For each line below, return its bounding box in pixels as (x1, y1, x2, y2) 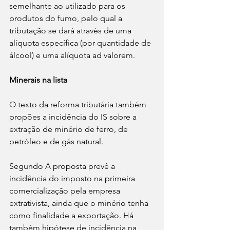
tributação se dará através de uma (9, 26, 133, 36)
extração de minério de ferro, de (9, 124, 130, 135)
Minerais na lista (9, 75, 67, 85)
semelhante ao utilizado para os (9, 1, 127, 11)
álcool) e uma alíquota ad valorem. (9, 50, 135, 61)
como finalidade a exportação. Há (9, 210, 136, 221)
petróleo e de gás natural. (9, 137, 103, 147)
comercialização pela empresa (9, 186, 122, 196)
